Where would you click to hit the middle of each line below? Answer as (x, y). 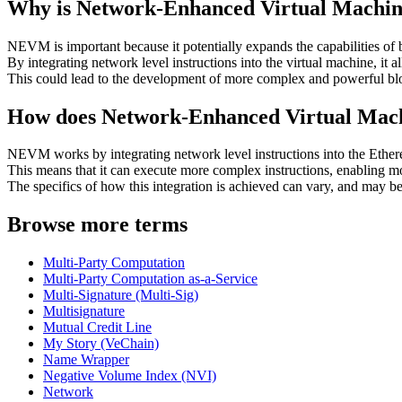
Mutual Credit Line (97, 328)
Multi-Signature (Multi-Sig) (121, 295)
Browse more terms (97, 225)
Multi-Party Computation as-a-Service (150, 279)
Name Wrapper (86, 360)
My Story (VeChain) (101, 344)
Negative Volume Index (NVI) (130, 376)
